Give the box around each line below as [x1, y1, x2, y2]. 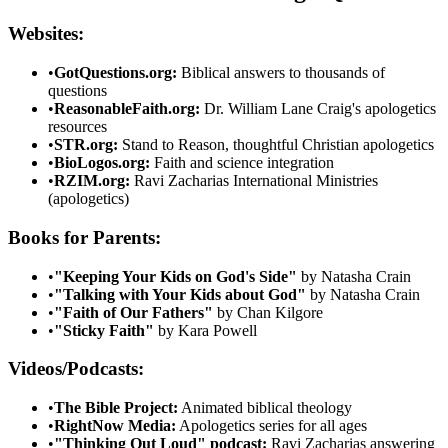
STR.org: [54, 136, 118, 154]
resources [48, 118, 107, 136]
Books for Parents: [8, 226, 161, 248]
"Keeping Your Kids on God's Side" [54, 267, 297, 285]
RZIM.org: [54, 172, 130, 190]
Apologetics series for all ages [176, 417, 367, 435]
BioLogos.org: [54, 154, 150, 172]
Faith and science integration [150, 154, 334, 172]
